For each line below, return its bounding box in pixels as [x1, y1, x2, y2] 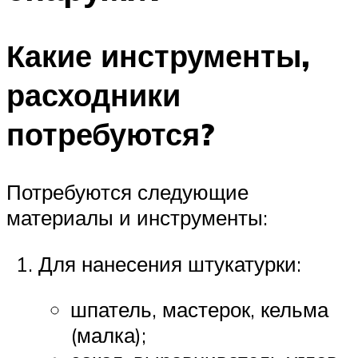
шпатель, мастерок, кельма [70, 296, 328, 323]
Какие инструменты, [6, 36, 310, 76]
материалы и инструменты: [6, 205, 268, 231]
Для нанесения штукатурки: [38, 250, 301, 276]
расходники [6, 75, 181, 115]
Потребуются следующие [6, 179, 249, 205]
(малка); [70, 322, 146, 348]
